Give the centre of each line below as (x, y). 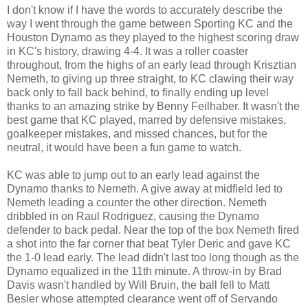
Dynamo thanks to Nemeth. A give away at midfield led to (145, 188)
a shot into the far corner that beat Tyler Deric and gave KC (149, 243)
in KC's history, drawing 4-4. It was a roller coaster (128, 51)
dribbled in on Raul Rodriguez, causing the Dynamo (133, 216)
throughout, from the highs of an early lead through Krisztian (152, 65)
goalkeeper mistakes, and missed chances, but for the (137, 133)
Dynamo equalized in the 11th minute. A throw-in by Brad (144, 271)
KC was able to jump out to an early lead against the (133, 175)
